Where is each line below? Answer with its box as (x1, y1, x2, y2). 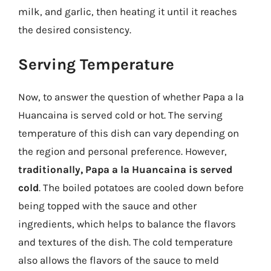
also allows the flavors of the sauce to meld (18, 254, 219, 266)
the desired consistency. (18, 23, 131, 36)
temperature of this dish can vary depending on (18, 127, 239, 139)
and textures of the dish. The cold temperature (18, 236, 233, 248)
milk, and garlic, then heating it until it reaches (18, 5, 237, 18)
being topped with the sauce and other (18, 200, 197, 212)
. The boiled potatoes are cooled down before (39, 181, 244, 194)
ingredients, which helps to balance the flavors (18, 218, 236, 230)
